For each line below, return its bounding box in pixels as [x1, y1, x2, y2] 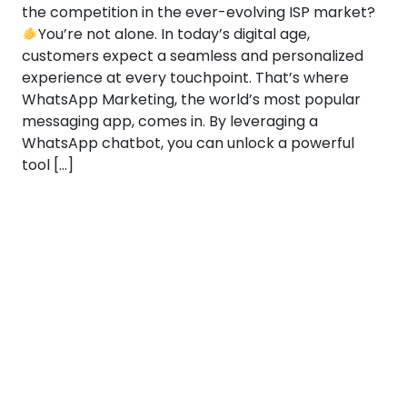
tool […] [22, 154, 74, 175]
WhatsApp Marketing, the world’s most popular [22, 89, 361, 110]
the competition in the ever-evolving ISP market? [22, 2, 375, 23]
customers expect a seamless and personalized [22, 45, 363, 66]
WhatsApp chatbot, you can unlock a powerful [22, 133, 354, 154]
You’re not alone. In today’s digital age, [38, 24, 311, 45]
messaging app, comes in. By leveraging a [22, 111, 318, 132]
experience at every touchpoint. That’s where [22, 67, 349, 88]
